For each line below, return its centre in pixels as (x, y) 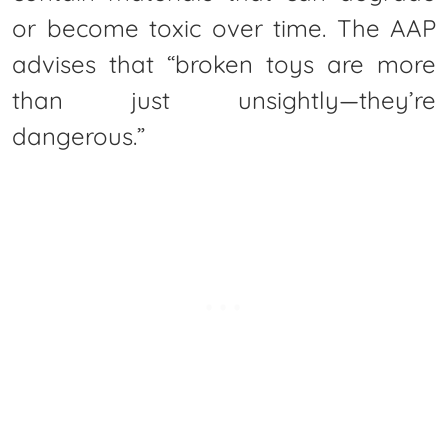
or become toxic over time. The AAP (224, 27)
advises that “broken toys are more (224, 63)
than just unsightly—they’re (224, 99)
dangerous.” (78, 135)
